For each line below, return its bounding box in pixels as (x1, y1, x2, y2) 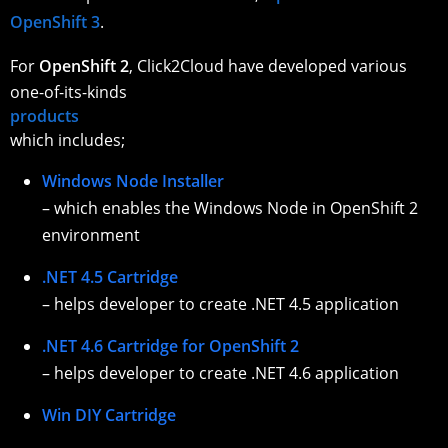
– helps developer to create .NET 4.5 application (42, 293, 399, 316)
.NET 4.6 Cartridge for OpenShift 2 (42, 335, 299, 358)
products (10, 105, 83, 128)
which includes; (10, 129, 125, 152)
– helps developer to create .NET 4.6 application (42, 362, 399, 385)
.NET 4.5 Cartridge (42, 266, 178, 289)
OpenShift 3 (10, 11, 100, 34)
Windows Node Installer (42, 170, 224, 193)
